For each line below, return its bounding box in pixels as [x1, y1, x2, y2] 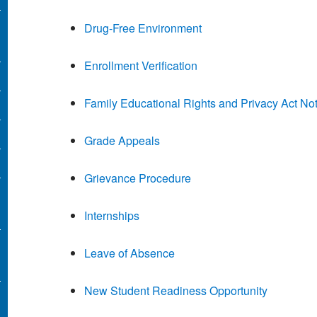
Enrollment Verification [83, 57, 197, 74]
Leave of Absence [83, 245, 175, 262]
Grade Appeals [83, 132, 160, 149]
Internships [83, 207, 139, 224]
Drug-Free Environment [83, 20, 202, 37]
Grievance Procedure [83, 170, 191, 187]
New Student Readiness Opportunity [83, 282, 267, 299]
